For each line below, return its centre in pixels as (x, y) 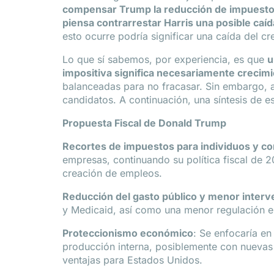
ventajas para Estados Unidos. (132, 260)
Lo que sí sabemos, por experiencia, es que (165, 59)
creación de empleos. (112, 173)
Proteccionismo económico (128, 233)
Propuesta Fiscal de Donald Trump (144, 123)
